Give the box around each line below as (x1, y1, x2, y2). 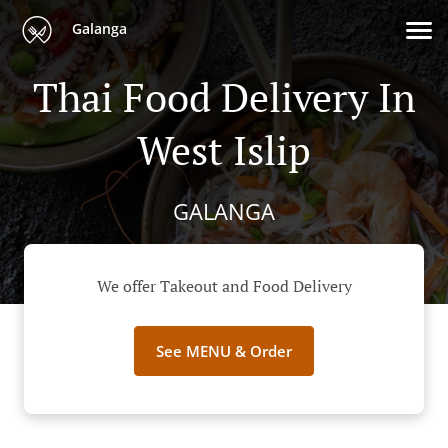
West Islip (137, 123, 311, 176)
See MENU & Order (156, 341, 292, 362)
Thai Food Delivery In (32, 70, 416, 123)
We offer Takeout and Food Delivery (96, 275, 352, 298)
